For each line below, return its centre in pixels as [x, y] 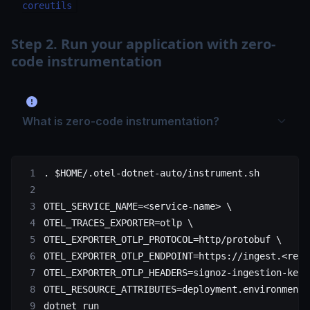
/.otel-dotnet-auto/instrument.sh [171, 173]
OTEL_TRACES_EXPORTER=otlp [116, 223]
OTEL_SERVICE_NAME [91, 207]
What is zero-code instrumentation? [121, 121]
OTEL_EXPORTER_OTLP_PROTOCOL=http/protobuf [160, 240]
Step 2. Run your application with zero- [143, 44]
